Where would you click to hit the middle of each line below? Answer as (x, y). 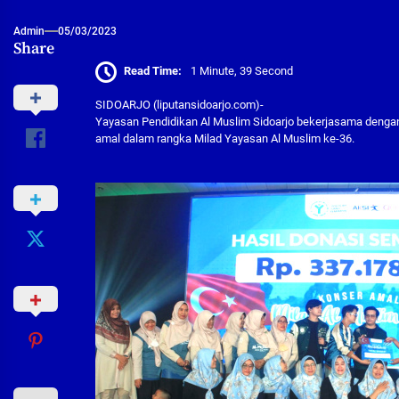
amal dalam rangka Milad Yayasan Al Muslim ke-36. (225, 138)
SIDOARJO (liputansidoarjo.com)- (180, 104)
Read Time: (153, 71)
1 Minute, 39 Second (242, 71)
